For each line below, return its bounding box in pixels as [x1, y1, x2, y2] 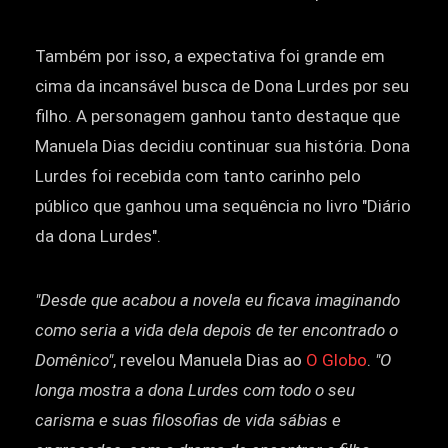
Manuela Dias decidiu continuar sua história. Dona [35, 135, 410, 156]
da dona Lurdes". [35, 225, 161, 246]
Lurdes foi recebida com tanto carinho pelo [35, 165, 361, 186]
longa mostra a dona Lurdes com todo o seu [35, 379, 355, 400]
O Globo [306, 349, 367, 370]
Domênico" [35, 349, 113, 370]
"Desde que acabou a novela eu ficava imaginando [35, 289, 400, 310]
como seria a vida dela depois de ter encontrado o [35, 319, 398, 340]
